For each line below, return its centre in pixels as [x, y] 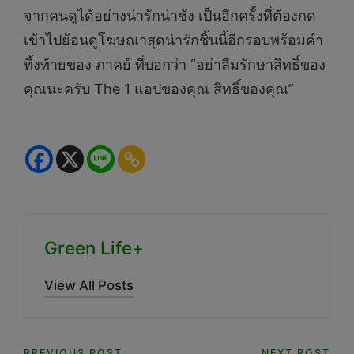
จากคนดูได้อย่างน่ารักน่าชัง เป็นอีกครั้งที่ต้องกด [170, 15]
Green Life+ [94, 248]
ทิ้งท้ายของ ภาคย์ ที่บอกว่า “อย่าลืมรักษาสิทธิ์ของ [175, 64]
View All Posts [89, 286]
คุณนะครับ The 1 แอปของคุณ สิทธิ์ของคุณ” [159, 88]
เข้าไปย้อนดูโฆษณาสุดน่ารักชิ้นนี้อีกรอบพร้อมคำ [173, 40]
